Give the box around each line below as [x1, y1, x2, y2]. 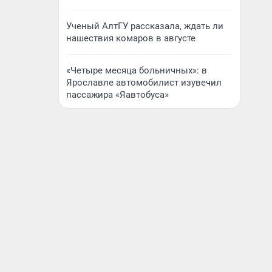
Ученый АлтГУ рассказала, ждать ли [66, 21, 223, 32]
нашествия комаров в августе [66, 33, 195, 44]
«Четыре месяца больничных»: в [66, 65, 207, 76]
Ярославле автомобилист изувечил [66, 77, 222, 88]
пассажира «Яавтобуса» [66, 89, 169, 100]
